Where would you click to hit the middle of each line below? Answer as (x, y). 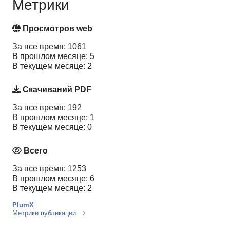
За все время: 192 (47, 107)
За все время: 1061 (49, 47)
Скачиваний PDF (56, 89)
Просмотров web (56, 29)
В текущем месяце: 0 (52, 127)
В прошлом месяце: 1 (53, 117)
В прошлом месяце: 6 (53, 178)
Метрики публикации (45, 213)
